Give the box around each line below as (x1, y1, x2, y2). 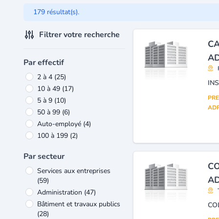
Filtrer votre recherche (39, 29, 120, 40)
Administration (37, 187, 84, 197)
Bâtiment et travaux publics (37, 199, 120, 209)
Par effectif (23, 57, 64, 68)
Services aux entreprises (37, 166, 110, 175)
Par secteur (23, 151, 65, 162)
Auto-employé (37, 119, 83, 129)
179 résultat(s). (33, 7, 79, 17)
